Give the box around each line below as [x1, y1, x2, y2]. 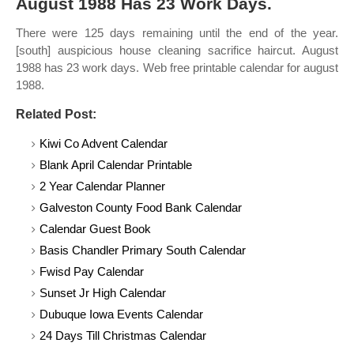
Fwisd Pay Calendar [40, 265, 144, 278]
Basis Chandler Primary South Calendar [40, 243, 246, 257]
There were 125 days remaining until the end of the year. [16, 26, 338, 40]
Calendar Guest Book [40, 222, 151, 235]
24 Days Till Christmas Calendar [40, 329, 206, 342]
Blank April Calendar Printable [40, 158, 192, 171]
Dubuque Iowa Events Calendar [40, 307, 203, 321]
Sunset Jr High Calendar [40, 286, 166, 299]
